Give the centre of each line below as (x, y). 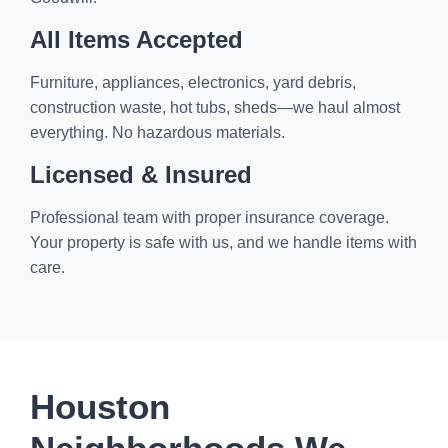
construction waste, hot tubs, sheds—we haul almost (215, 107)
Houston (100, 406)
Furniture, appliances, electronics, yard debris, (193, 82)
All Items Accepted (136, 39)
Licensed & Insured (141, 174)
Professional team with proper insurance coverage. (209, 217)
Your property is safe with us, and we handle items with (223, 242)
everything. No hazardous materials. (157, 132)
